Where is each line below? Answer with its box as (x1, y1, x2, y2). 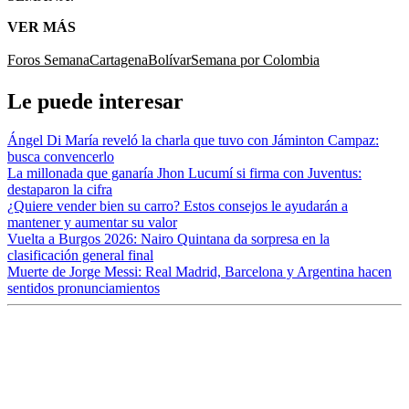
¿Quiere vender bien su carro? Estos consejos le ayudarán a (7, 197, 348, 214)
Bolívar (148, 51, 191, 68)
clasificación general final (7, 246, 153, 263)
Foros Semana (7, 51, 89, 68)
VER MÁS (7, 18, 76, 35)
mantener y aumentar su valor (7, 214, 177, 230)
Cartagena (89, 51, 148, 68)
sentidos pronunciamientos (7, 279, 160, 296)
